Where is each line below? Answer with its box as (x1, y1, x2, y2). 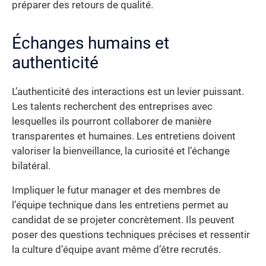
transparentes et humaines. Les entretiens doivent (12, 130, 236, 142)
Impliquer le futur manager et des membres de (12, 185, 220, 197)
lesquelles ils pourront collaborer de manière (12, 115, 211, 127)
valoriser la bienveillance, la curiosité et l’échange (12, 145, 230, 157)
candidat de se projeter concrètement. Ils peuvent (12, 214, 235, 226)
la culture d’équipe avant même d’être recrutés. (12, 244, 221, 256)
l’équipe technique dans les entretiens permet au (12, 199, 228, 211)
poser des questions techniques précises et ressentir (12, 229, 250, 241)
